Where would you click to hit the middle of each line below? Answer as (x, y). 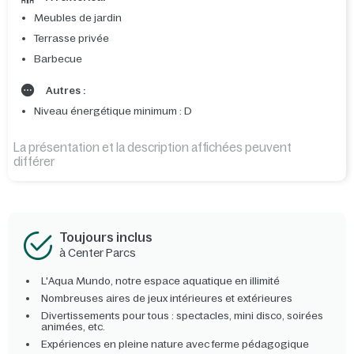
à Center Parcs (98, 253)
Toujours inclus (106, 237)
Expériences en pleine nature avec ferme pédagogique (175, 345)
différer (34, 162)
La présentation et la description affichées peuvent (153, 148)
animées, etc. (73, 327)
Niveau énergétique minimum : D (113, 111)
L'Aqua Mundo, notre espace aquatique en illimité (160, 281)
